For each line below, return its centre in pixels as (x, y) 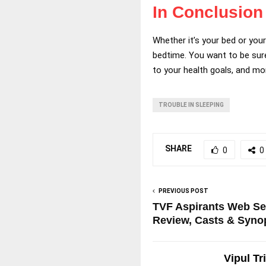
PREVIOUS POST (183, 191)
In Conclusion (208, 12)
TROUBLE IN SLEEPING (191, 104)
